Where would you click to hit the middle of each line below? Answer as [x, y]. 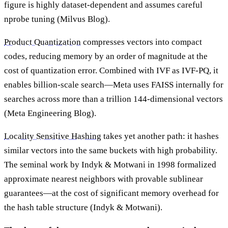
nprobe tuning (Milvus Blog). [57, 19]
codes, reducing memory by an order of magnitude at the [106, 56]
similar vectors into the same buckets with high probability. [111, 150]
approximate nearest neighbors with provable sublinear [104, 179]
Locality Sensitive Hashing [53, 136]
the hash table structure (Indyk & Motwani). [83, 207]
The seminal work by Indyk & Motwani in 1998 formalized [110, 164]
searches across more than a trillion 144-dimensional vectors [113, 99]
